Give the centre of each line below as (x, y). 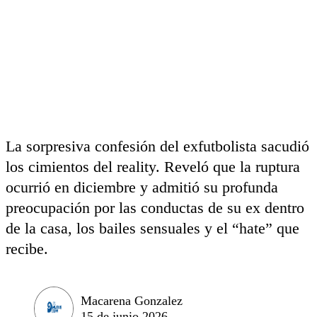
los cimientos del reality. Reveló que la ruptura (153, 167)
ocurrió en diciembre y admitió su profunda (142, 187)
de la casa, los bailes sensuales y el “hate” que (152, 228)
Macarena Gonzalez (132, 300)
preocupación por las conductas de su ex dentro (155, 208)
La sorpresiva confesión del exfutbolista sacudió (157, 146)
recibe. (27, 249)
